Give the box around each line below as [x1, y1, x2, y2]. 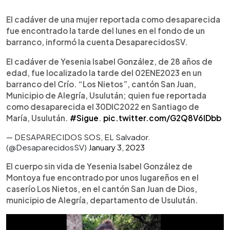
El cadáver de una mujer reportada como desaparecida [6, 14, 220, 24]
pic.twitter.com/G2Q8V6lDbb [103, 112, 221, 123]
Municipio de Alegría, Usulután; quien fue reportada [6, 90, 206, 100]
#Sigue [70, 112, 99, 123]
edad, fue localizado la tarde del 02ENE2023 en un [6, 67, 202, 78]
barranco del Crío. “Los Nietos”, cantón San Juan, [6, 79, 196, 89]
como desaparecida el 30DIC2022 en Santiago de [6, 101, 199, 111]
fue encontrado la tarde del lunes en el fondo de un [6, 25, 205, 35]
